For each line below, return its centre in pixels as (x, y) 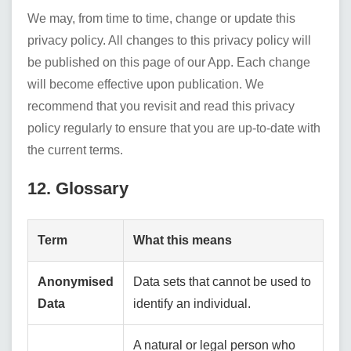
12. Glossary (78, 188)
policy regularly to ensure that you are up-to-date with (174, 128)
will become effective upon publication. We (146, 84)
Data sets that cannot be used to (222, 282)
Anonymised (76, 282)
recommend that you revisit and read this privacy (161, 106)
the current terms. (75, 150)
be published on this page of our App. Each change (169, 62)
